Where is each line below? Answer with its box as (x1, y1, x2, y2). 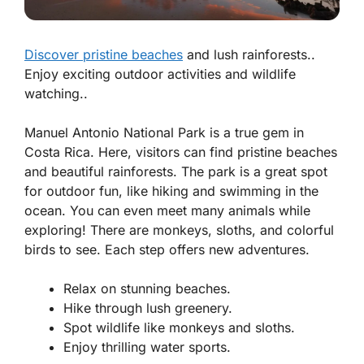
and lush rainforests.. (183, 46, 315, 63)
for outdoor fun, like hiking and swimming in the (24, 183, 318, 200)
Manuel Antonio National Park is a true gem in (24, 124, 304, 141)
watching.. (24, 85, 88, 102)
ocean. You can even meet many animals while (24, 202, 310, 219)
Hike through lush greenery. (63, 300, 232, 317)
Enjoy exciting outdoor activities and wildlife (24, 66, 296, 83)
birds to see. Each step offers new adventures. (24, 241, 310, 258)
